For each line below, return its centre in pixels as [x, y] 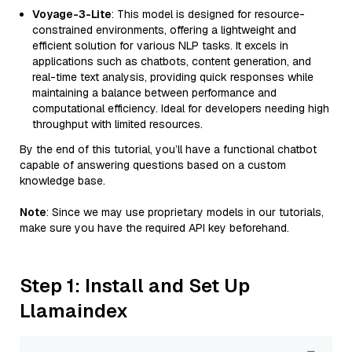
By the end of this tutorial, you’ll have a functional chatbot [168, 149]
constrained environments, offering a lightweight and [164, 30]
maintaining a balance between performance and [154, 93]
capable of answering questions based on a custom [153, 165]
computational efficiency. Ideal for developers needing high [181, 108]
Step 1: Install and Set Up [135, 286]
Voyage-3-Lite [72, 14]
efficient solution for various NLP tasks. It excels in [160, 46]
